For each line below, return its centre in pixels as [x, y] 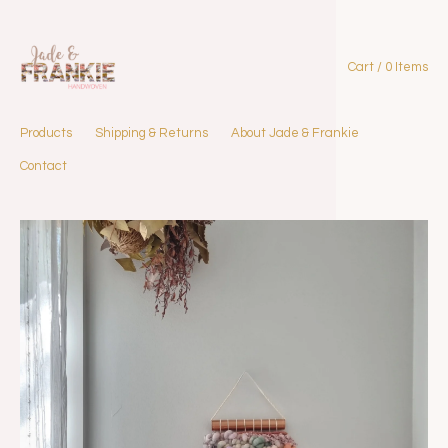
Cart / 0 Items [388, 67]
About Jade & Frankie [295, 133]
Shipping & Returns [151, 133]
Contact [43, 166]
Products [46, 133]
